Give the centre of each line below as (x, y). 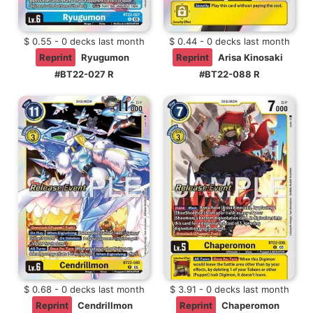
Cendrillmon (105, 305)
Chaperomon (250, 305)
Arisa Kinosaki (250, 58)
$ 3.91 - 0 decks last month (229, 289)
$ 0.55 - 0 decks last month (84, 42)
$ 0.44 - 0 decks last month (229, 42)
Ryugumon (105, 58)
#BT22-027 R (84, 74)
